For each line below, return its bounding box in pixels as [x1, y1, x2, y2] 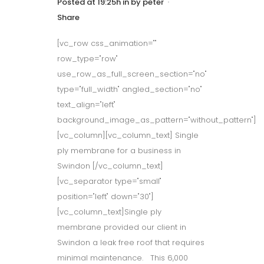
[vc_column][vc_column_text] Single [57, 130, 199, 141]
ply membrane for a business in [57, 145, 181, 156]
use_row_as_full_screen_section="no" [57, 68, 207, 80]
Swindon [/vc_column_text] [57, 160, 163, 171]
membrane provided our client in [57, 222, 186, 233]
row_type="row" [57, 53, 118, 64]
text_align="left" [57, 99, 115, 110]
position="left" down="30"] [57, 191, 154, 202]
